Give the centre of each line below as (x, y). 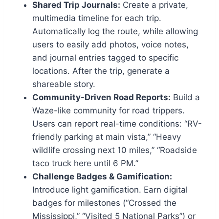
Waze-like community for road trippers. (109, 111)
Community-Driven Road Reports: (101, 98)
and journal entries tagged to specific (105, 58)
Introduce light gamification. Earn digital (110, 190)
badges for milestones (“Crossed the (104, 203)
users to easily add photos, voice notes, (110, 45)
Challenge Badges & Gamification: (102, 177)
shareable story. (64, 84)
